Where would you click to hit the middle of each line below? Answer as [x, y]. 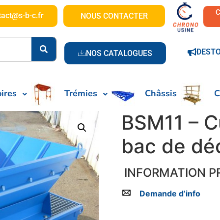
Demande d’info [170, 194]
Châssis [161, 94]
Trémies [81, 94]
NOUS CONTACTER [114, 16]
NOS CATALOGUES [119, 53]
